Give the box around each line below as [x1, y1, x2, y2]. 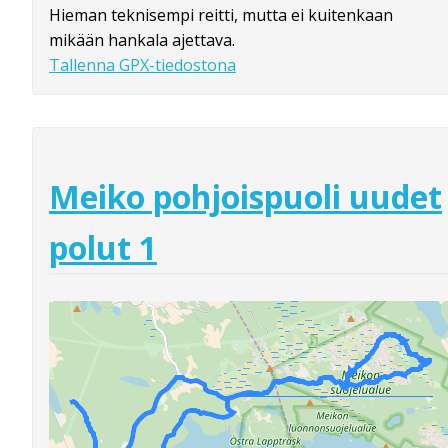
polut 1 [49, 225, 157, 269]
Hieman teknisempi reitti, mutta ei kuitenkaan [49, 4, 393, 27]
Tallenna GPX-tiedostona [49, 54, 236, 77]
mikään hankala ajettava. [49, 29, 235, 52]
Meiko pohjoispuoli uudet [49, 174, 442, 218]
